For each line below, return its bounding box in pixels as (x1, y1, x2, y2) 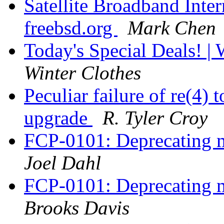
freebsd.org (24, 17, 117, 39)
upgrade (24, 107, 92, 129)
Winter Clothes (24, 62, 141, 84)
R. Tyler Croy (102, 107, 207, 129)
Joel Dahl (24, 152, 101, 174)
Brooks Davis (24, 197, 129, 219)
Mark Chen (127, 17, 216, 39)
